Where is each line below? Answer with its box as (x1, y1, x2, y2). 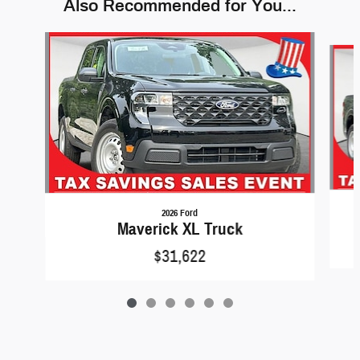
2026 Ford (162, 207, 198, 219)
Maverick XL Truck (117, 219, 243, 240)
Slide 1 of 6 (6, 32, 51, 47)
